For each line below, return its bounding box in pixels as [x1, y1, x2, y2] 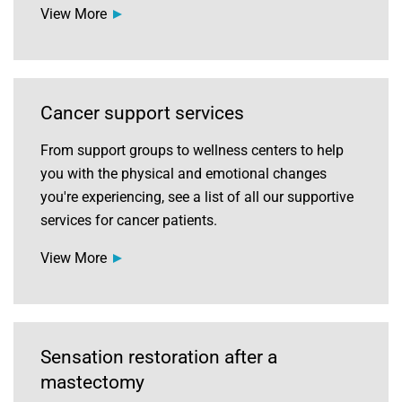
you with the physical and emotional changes [40, 165, 327, 182]
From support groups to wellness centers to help [40, 142, 344, 159]
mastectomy [40, 371, 144, 393]
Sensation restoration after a [40, 346, 277, 368]
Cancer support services [40, 102, 244, 124]
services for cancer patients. [40, 212, 217, 229]
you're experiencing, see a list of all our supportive [40, 188, 354, 205]
